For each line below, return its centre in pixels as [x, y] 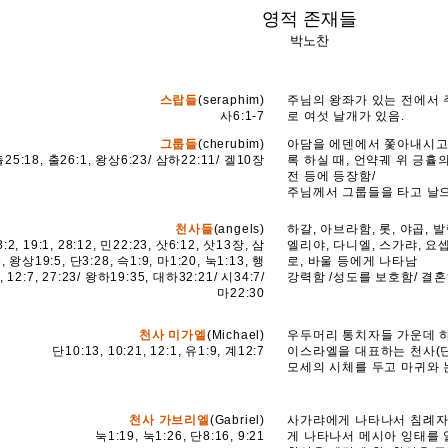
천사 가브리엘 [169, 420]
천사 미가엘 [173, 335]
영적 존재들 [309, 19]
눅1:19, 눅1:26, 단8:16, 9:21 [180, 436]
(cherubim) [232, 144]
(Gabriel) [237, 420]
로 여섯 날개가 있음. [346, 116]
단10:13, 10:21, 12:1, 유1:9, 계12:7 [159, 351]
